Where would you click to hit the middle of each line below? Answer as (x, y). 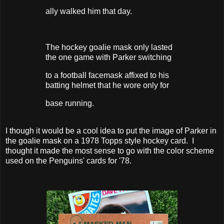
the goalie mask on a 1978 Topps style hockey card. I (100, 141)
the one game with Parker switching (109, 57)
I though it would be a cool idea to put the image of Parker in (111, 131)
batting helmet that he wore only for (108, 85)
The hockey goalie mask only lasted (109, 47)
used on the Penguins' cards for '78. (68, 161)
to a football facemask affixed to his (107, 75)
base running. (70, 103)
